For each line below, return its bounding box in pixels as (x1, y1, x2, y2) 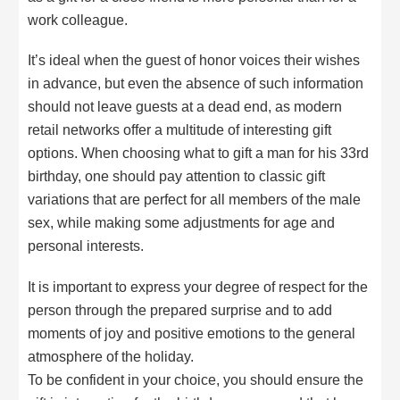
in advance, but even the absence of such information (28, 75, 364, 92)
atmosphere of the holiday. (28, 347, 195, 364)
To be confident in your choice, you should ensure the (28, 371, 364, 387)
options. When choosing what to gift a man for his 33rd (28, 145, 370, 162)
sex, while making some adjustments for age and (28, 214, 336, 231)
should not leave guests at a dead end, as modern (28, 98, 343, 115)
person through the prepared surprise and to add (28, 301, 333, 318)
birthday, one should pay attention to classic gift (28, 168, 326, 185)
